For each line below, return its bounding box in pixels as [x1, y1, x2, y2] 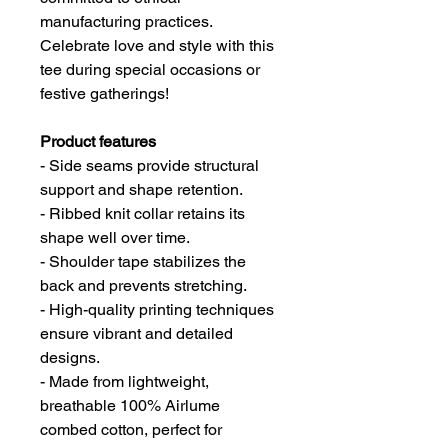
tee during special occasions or [40, 60, 260, 80]
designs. [40, 348, 100, 368]
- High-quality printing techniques [40, 300, 274, 320]
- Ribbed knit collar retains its [40, 204, 245, 224]
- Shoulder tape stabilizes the [40, 252, 246, 272]
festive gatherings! [40, 84, 169, 104]
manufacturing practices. [40, 12, 212, 32]
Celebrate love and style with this [40, 36, 274, 56]
